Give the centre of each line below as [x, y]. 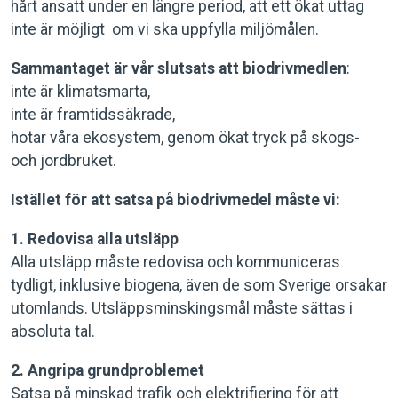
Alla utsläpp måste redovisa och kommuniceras [175, 262]
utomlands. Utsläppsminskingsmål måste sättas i [182, 308]
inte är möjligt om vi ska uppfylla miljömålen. [167, 29]
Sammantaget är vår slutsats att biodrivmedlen [179, 68]
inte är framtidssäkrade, [93, 115]
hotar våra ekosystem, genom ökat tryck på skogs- [185, 138]
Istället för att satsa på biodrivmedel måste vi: [175, 200]
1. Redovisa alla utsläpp [96, 239]
